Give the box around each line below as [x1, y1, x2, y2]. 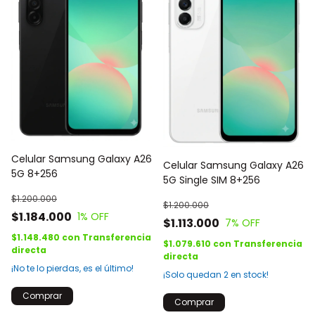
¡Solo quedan [163, 268, 224, 281]
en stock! [229, 268, 269, 281]
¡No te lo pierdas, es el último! [11, 262, 134, 275]
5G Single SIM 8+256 [163, 172, 260, 187]
